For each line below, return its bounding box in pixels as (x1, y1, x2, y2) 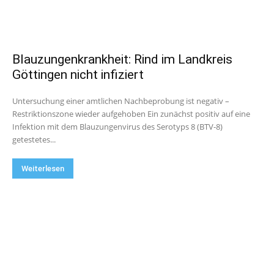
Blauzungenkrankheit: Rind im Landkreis (12, 52, 232, 67)
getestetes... (12, 134, 56, 145)
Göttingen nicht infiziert (12, 67, 144, 82)
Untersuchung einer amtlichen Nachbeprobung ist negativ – (12, 95, 229, 106)
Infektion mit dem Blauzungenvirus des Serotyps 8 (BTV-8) (12, 121, 223, 132)
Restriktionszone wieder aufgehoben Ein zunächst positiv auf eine (12, 108, 147, 119)
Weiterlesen (21, 164, 64, 173)
